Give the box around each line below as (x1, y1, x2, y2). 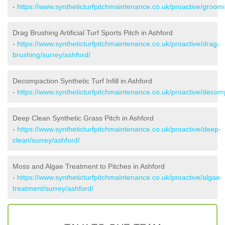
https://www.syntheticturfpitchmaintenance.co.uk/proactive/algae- (17, 173, 222, 181)
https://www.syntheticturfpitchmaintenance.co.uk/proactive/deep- (17, 125, 221, 133)
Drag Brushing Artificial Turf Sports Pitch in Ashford (13, 28, 173, 37)
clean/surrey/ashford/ (13, 136, 80, 144)
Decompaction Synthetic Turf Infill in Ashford (13, 76, 152, 85)
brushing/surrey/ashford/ (13, 50, 90, 59)
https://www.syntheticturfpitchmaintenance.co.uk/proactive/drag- (17, 39, 219, 48)
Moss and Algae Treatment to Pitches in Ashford (13, 162, 165, 170)
